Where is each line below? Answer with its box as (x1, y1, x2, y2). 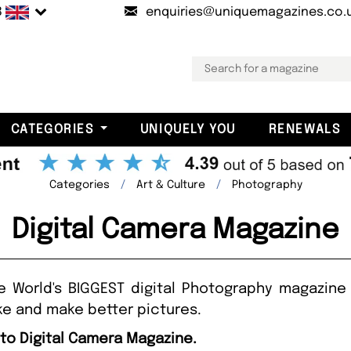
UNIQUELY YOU (139, 122, 236, 136)
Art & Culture (136, 179, 205, 190)
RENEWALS (268, 122, 341, 136)
